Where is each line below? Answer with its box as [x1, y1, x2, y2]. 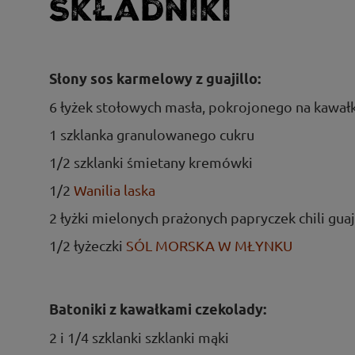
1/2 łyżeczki [49, 236, 126, 254]
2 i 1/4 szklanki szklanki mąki [49, 328, 229, 345]
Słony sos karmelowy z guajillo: [49, 70, 261, 87]
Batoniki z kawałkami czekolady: [49, 300, 266, 318]
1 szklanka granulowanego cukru [49, 125, 254, 143]
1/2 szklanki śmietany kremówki [49, 153, 253, 170]
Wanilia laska [74, 181, 155, 198]
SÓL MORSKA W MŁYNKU [126, 236, 292, 254]
